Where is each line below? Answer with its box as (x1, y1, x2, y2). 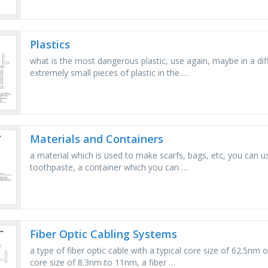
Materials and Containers (30, 132, 164, 147)
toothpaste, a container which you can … (30, 162, 188, 173)
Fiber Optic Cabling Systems (30, 226, 178, 241)
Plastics (30, 36, 71, 51)
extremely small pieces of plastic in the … (30, 66, 189, 78)
